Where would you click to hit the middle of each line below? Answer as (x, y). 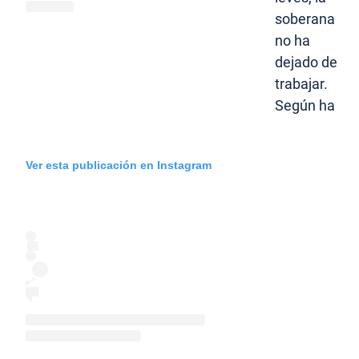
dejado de (306, 63)
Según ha (305, 106)
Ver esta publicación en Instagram (119, 165)
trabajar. (301, 84)
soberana (305, 19)
